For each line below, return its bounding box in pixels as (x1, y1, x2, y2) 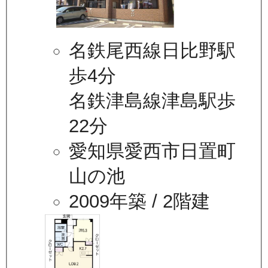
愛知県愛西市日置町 (69, 141, 236, 162)
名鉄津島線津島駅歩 (69, 90, 236, 112)
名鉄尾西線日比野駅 (69, 40, 236, 62)
